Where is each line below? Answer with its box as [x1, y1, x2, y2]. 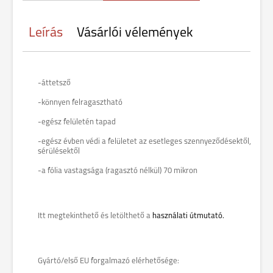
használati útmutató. [152, 212, 224, 220]
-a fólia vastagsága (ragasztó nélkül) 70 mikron [38, 167, 197, 175]
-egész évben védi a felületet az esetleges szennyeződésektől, [38, 138, 251, 146]
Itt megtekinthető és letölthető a [38, 212, 152, 220]
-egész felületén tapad [38, 118, 116, 126]
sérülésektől [38, 147, 80, 155]
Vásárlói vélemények [77, 26, 193, 40]
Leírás [29, 26, 63, 40]
